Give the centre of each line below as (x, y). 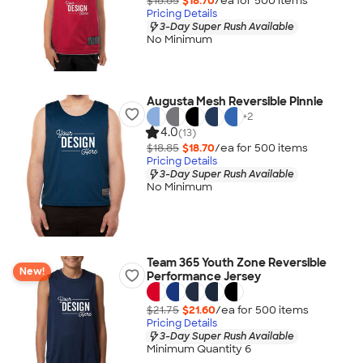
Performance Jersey (203, 276)
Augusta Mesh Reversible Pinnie (235, 101)
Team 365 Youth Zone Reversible (236, 263)
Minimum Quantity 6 (199, 349)
